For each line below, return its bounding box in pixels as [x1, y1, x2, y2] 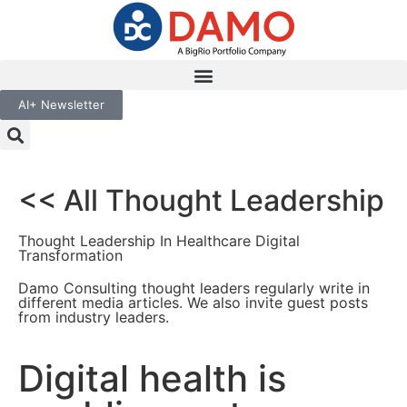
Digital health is [18, 356, 286, 401]
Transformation [18, 246, 123, 264]
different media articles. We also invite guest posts [18, 293, 368, 312]
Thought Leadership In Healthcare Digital [18, 232, 300, 250]
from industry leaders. [18, 308, 169, 326]
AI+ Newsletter [18, 97, 104, 112]
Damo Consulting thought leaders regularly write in [18, 279, 370, 297]
